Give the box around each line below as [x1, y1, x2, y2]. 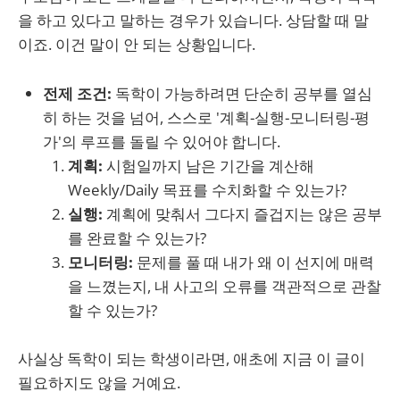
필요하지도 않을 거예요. [18, 371, 180, 393]
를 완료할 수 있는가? [68, 227, 206, 248]
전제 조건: [43, 82, 115, 104]
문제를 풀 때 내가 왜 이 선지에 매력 [133, 251, 374, 272]
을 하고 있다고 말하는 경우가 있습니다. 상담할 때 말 [18, 10, 369, 31]
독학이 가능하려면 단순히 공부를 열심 [115, 82, 372, 104]
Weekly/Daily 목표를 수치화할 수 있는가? [68, 179, 346, 200]
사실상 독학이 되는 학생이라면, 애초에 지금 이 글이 [18, 347, 365, 369]
